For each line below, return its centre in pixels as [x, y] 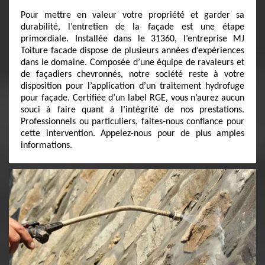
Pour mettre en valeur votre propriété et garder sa [132, 15]
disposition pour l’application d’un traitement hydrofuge [132, 86]
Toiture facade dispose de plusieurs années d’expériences [132, 51]
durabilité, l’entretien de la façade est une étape [132, 27]
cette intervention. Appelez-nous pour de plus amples [132, 134]
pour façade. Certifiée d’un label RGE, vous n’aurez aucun [132, 98]
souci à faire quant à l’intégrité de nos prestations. [132, 110]
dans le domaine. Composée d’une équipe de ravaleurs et [132, 63]
